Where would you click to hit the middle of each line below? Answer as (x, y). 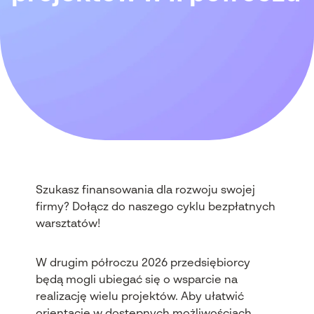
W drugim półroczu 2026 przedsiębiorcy (143, 264)
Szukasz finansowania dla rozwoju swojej (145, 191)
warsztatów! (68, 224)
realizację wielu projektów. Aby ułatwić (139, 297)
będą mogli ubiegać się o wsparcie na (136, 280)
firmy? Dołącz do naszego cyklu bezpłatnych (155, 207)
